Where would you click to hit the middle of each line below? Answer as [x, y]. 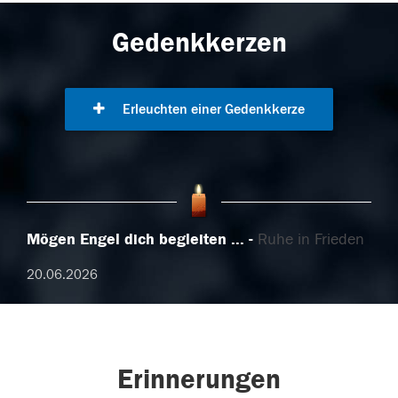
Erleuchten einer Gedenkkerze [212, 110]
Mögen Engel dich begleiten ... [135, 240]
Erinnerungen [199, 380]
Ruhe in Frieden [311, 240]
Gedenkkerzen [199, 43]
